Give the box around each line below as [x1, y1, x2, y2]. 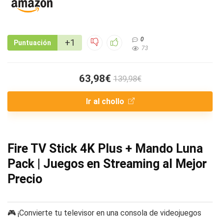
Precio [7, 172, 42, 187]
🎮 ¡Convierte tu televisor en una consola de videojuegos [7, 208, 201, 218]
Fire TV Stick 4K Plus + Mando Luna [7, 141, 203, 156]
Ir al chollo [85, 97, 126, 107]
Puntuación [14, 39, 51, 47]
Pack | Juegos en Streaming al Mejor [7, 157, 207, 171]
